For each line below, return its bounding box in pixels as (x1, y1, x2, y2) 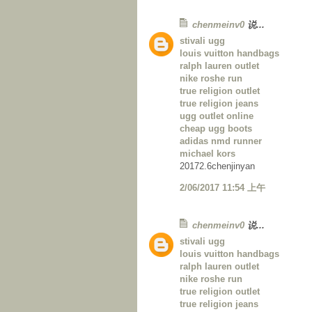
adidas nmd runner (180, 136, 262, 147)
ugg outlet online (180, 111, 253, 122)
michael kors (180, 148, 235, 159)
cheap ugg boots (180, 123, 252, 134)
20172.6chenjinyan (180, 161, 255, 172)
